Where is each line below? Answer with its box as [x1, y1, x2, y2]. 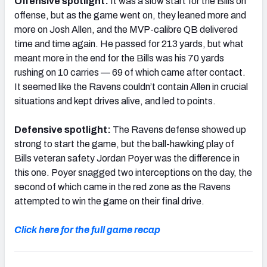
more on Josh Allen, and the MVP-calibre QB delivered [14, 24, 238, 35]
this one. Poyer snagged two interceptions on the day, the [14, 167, 252, 178]
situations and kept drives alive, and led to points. [14, 95, 216, 106]
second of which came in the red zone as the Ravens [14, 181, 231, 192]
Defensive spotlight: [14, 124, 113, 135]
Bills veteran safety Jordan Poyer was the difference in [14, 153, 240, 163]
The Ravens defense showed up [113, 124, 246, 135]
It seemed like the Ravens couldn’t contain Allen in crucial [14, 81, 248, 92]
